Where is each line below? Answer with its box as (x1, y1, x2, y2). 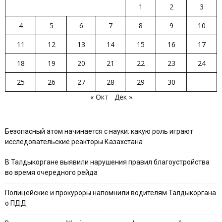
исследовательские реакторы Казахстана (5, 137, 143, 146)
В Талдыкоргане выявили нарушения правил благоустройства (5, 158, 210, 166)
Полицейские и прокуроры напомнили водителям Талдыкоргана (5, 188, 216, 197)
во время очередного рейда (5, 168, 98, 176)
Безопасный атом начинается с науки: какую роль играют (5, 127, 193, 135)
